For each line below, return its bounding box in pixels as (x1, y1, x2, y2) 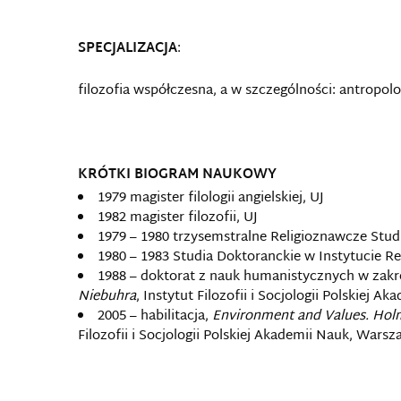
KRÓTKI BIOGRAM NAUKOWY (78, 163, 277, 187)
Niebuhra (78, 285, 136, 309)
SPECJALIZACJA (78, 37, 177, 61)
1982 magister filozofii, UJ (98, 206, 258, 230)
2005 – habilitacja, (98, 304, 212, 328)
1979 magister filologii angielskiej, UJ (98, 186, 324, 210)
